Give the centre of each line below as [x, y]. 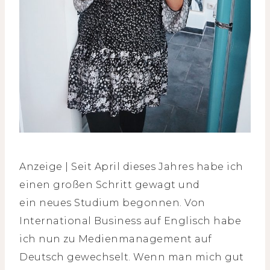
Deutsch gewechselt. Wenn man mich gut [132, 257]
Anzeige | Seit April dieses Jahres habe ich [131, 167]
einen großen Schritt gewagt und [110, 185]
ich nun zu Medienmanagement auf [116, 239]
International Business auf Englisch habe [130, 221]
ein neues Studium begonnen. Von [112, 203]
